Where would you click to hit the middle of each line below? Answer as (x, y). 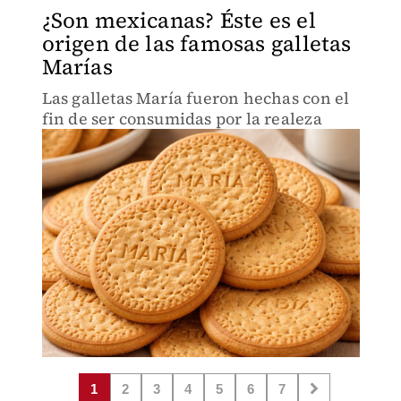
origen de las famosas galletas (196, 43)
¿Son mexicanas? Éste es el (179, 20)
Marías (77, 67)
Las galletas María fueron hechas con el (196, 98)
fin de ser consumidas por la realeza (182, 119)
